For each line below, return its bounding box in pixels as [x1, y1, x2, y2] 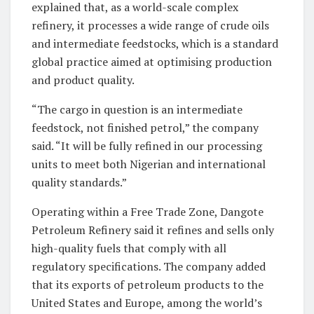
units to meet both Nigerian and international [32, 156, 266, 172]
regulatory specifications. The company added [32, 259, 266, 275]
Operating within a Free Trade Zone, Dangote [32, 204, 264, 220]
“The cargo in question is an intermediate [32, 102, 243, 118]
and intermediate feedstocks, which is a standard [32, 36, 278, 52]
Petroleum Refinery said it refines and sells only [32, 222, 274, 238]
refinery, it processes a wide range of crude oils [32, 18, 269, 34]
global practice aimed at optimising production [32, 54, 272, 70]
